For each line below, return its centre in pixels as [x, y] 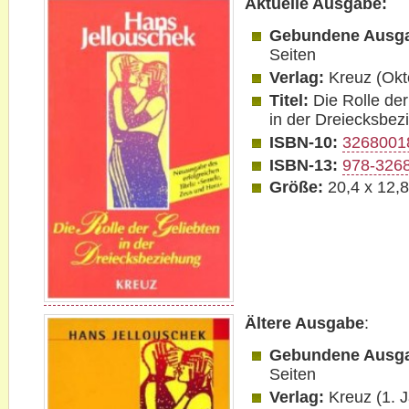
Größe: [299, 188]
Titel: [289, 100]
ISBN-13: [304, 165]
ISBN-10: [304, 142]
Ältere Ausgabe [304, 323]
